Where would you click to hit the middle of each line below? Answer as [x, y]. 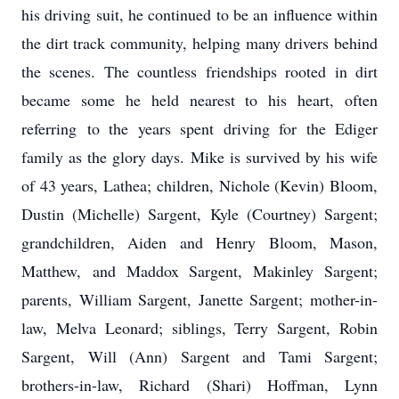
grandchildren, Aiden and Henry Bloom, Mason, [199, 242]
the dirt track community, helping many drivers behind [199, 43]
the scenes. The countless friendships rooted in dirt [199, 71]
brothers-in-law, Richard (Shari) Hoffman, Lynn [199, 385]
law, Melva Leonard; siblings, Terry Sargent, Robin [199, 328]
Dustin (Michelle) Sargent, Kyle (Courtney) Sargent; [199, 214]
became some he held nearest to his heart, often [199, 100]
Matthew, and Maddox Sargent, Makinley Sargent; [199, 271]
